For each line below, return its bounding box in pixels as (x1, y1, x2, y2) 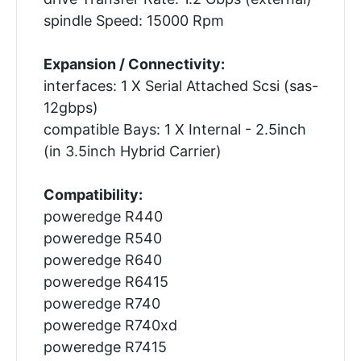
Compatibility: (43, 185, 143, 203)
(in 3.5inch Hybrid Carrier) (43, 142, 222, 160)
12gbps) (43, 98, 98, 116)
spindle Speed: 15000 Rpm (43, 11, 224, 29)
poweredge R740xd (43, 316, 177, 334)
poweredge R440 (43, 207, 163, 225)
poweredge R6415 (43, 272, 168, 290)
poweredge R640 (43, 251, 162, 268)
